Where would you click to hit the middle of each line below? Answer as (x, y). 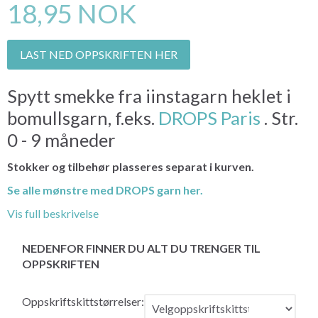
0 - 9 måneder (61, 139)
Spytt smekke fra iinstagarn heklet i (149, 95)
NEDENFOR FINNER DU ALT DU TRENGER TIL (141, 248)
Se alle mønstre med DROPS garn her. (105, 190)
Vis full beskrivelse (53, 213)
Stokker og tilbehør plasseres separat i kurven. (131, 166)
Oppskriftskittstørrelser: (83, 301)
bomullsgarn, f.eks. (83, 117)
